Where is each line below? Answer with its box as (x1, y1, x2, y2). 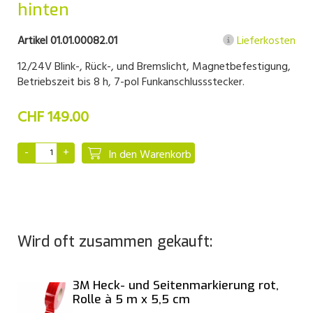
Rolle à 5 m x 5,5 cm (72, 291, 190, 307)
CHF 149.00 (17, 105, 89, 130)
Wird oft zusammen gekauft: (17, 232, 212, 252)
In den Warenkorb (108, 146, 191, 164)
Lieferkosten (234, 32, 296, 50)
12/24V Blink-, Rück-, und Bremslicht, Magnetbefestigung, (17, 58, 291, 76)
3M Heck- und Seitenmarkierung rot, (72, 277, 279, 293)
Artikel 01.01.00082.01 (17, 32, 117, 50)
